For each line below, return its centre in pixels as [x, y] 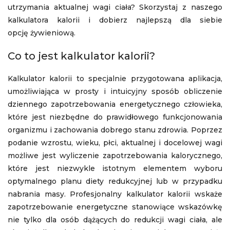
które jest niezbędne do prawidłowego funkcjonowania [115, 117]
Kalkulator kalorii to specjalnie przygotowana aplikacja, [115, 79]
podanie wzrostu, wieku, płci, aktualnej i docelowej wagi [115, 143]
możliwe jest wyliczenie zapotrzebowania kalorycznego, [115, 156]
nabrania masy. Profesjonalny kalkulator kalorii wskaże [115, 194]
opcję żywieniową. [42, 33]
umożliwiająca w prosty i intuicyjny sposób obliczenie [115, 91]
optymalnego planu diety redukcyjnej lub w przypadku [115, 181]
